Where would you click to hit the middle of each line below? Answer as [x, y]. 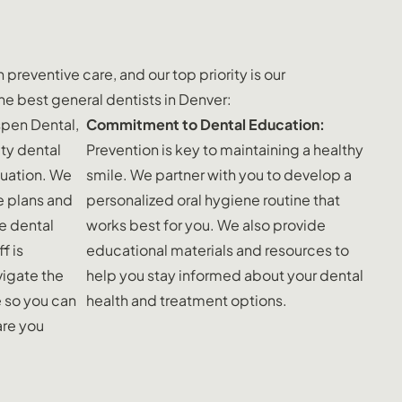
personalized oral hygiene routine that [213, 199]
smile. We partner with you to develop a [219, 174]
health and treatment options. [187, 300]
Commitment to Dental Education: [205, 124]
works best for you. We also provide [206, 224]
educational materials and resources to [218, 249]
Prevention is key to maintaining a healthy [225, 149]
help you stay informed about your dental [225, 275]
